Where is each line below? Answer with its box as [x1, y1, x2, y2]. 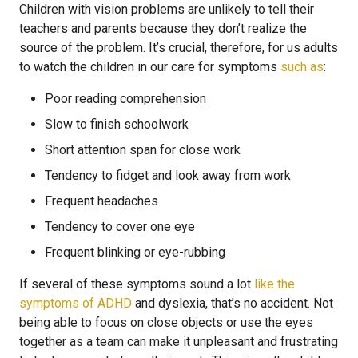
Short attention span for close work [45, 142, 241, 157]
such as [280, 59, 324, 74]
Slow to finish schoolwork [45, 117, 189, 132]
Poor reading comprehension [45, 91, 206, 106]
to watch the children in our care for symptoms [19, 59, 280, 74]
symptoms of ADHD [19, 296, 132, 311]
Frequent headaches [45, 193, 158, 209]
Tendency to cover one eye [45, 219, 195, 234]
